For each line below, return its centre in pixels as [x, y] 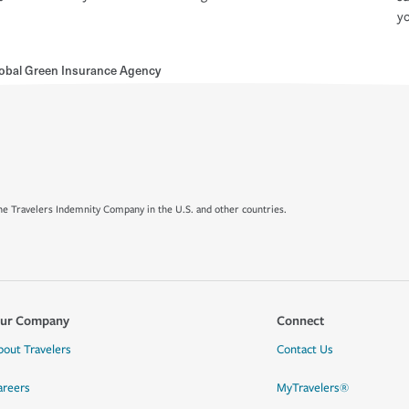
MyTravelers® [312, 388]
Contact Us [304, 350]
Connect [300, 320]
